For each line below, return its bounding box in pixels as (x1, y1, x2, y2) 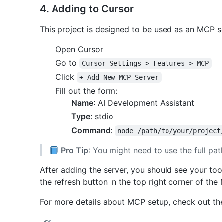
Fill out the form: (55, 85, 117, 96)
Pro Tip (61, 145, 89, 155)
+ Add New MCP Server (79, 73, 159, 81)
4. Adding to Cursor (40, 2, 134, 15)
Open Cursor (55, 44, 103, 54)
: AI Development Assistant (93, 97, 194, 108)
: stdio (90, 111, 113, 121)
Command (71, 125, 111, 135)
